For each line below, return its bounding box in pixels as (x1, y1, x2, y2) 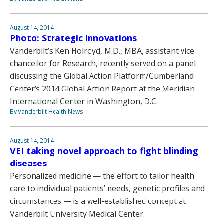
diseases (10, 157, 47, 169)
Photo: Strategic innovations (10, 32, 137, 44)
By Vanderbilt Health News (10, 108, 83, 116)
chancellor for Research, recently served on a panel (10, 58, 196, 69)
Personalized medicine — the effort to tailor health (10, 170, 194, 182)
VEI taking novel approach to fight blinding (10, 145, 198, 157)
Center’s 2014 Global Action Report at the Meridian (10, 83, 195, 94)
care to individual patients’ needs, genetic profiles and (10, 183, 205, 194)
